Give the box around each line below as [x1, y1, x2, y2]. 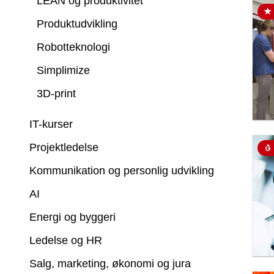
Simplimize [37, 64, 90, 76]
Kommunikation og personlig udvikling [29, 165, 214, 177]
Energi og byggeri [29, 211, 116, 223]
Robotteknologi [37, 41, 110, 53]
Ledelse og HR [29, 234, 102, 246]
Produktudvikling [37, 18, 117, 30]
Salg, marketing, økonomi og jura [29, 257, 191, 270]
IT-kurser [29, 118, 73, 130]
